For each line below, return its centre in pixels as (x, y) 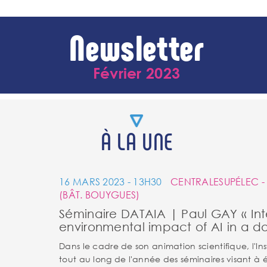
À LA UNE (136, 141)
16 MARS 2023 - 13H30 (112, 181)
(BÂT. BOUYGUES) (100, 195)
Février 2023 (136, 73)
